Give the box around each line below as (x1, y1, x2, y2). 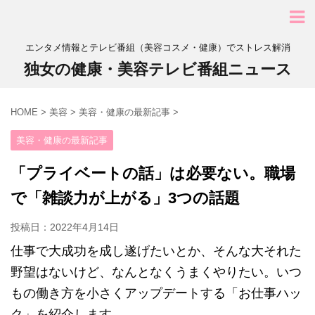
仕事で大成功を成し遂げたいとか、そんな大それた (11, 244, 302, 258)
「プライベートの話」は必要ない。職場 (11, 165, 295, 182)
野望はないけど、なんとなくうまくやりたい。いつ (11, 265, 302, 279)
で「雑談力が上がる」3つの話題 (11, 189, 240, 207)
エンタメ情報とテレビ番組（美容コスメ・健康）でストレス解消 (25, 42, 290, 53)
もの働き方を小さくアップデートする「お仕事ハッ (11, 286, 302, 300)
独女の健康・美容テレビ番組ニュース (23, 60, 292, 78)
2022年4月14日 (50, 221, 119, 233)
